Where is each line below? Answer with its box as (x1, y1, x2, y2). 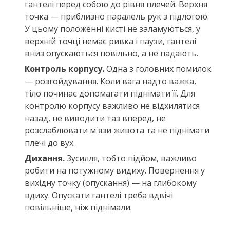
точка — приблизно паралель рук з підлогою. (25, 10, 209, 22)
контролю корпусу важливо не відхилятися (25, 100, 200, 111)
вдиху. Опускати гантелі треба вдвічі (25, 189, 173, 201)
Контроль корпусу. (25, 63, 104, 74)
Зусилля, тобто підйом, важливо (65, 152, 197, 164)
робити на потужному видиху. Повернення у (25, 164, 205, 176)
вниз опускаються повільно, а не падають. (25, 47, 198, 59)
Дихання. (25, 152, 65, 164)
